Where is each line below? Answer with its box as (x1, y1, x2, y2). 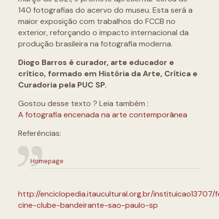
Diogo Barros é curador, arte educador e (18, 57, 174, 67)
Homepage (30, 157, 64, 165)
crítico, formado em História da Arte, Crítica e (18, 68, 197, 79)
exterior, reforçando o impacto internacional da (18, 27, 189, 38)
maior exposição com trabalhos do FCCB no (18, 16, 175, 26)
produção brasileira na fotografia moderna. (18, 39, 173, 49)
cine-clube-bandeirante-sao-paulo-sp (18, 200, 158, 210)
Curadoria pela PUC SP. (18, 80, 107, 90)
